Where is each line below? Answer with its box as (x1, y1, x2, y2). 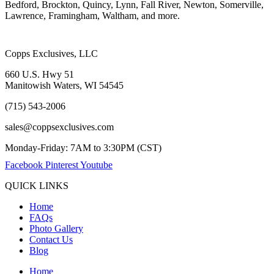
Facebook (5, 160, 43, 171)
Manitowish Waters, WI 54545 (5, 80, 124, 91)
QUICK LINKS (5, 180, 68, 191)
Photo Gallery (29, 223, 83, 234)
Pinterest (45, 160, 78, 171)
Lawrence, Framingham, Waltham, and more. (5, 10, 180, 21)
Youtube (80, 160, 113, 171)
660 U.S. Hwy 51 (5, 69, 74, 80)
